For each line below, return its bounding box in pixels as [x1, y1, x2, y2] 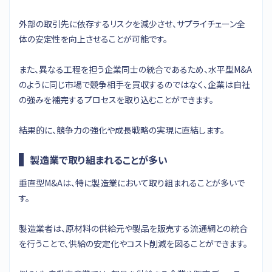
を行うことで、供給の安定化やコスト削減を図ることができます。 [19, 237, 248, 250]
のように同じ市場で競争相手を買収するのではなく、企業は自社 [19, 78, 250, 90]
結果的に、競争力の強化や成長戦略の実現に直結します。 [19, 123, 225, 136]
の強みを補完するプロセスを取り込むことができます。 [19, 93, 214, 106]
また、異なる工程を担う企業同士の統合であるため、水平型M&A [19, 63, 252, 75]
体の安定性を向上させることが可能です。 [19, 32, 168, 45]
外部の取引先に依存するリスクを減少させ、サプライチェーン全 [19, 17, 245, 30]
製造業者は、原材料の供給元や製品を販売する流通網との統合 [19, 222, 248, 234]
